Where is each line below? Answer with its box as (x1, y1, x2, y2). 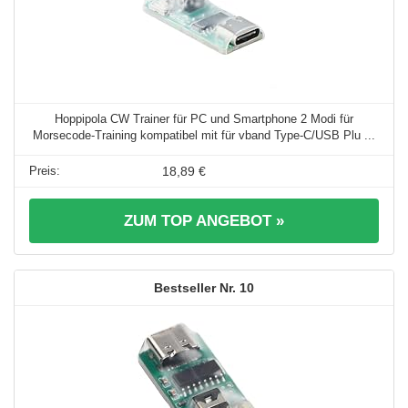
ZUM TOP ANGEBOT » (124, 212, 284, 230)
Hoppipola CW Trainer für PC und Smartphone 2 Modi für (55, 112, 353, 127)
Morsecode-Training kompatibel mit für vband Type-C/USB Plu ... (33, 128, 375, 143)
